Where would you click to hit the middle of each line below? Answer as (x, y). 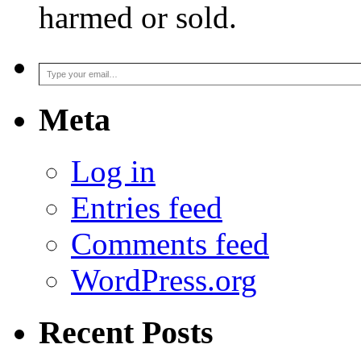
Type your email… (58, 61)
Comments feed (170, 244)
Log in (113, 172)
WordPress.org (164, 280)
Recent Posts (126, 333)
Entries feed (147, 208)
